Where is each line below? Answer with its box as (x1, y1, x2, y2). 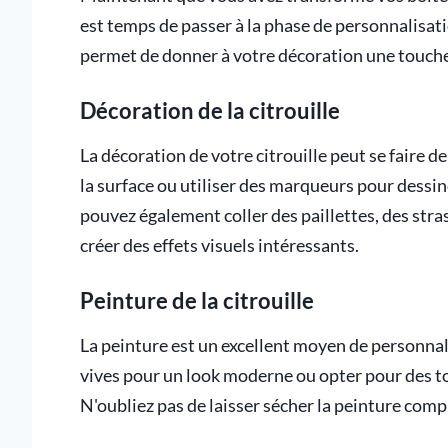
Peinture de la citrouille (80, 287, 314, 315)
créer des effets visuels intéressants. (80, 235, 359, 257)
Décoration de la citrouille (80, 96, 340, 124)
